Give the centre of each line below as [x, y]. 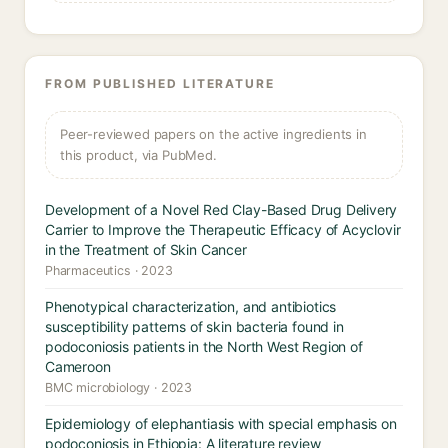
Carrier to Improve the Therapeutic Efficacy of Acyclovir [223, 229]
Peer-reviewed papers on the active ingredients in [213, 134]
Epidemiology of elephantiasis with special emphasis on [221, 423]
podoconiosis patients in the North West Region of [204, 346]
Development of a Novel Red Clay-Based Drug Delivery [221, 209]
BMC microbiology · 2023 [119, 387]
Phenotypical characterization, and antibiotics [191, 306]
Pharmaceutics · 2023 [109, 270]
